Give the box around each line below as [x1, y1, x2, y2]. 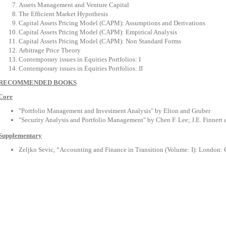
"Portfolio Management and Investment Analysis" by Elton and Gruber [19, 107, 210, 115]
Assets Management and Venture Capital [19, 1, 129, 9]
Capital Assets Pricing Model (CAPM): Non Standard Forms [19, 37, 181, 45]
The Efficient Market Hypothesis [19, 10, 108, 18]
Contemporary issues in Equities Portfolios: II [19, 65, 143, 72]
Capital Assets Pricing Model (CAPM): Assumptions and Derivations [19, 19, 205, 27]
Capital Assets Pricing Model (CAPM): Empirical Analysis [19, 28, 177, 36]
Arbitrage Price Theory [19, 46, 81, 54]
